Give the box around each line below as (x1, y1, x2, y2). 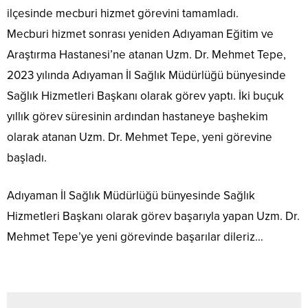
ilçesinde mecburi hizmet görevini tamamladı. (7, 5, 239, 21)
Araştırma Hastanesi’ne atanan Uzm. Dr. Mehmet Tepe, (7, 47, 286, 62)
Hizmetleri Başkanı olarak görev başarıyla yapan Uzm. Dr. (7, 208, 300, 223)
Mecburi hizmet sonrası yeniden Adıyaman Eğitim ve (7, 26, 274, 41)
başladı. (7, 150, 47, 165)
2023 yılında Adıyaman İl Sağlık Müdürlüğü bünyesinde (7, 67, 286, 82)
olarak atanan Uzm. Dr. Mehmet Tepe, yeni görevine (7, 129, 272, 144)
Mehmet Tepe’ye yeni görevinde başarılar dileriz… (7, 229, 263, 244)
